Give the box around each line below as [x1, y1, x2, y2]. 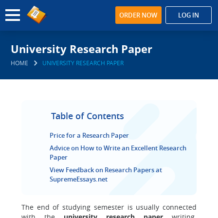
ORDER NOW [119, 11, 158, 19]
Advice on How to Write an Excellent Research [50, 144, 186, 152]
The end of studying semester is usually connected [21, 202, 197, 212]
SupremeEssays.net [50, 175, 108, 183]
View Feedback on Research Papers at [50, 165, 162, 174]
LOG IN [178, 11, 199, 19]
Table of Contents [51, 110, 124, 122]
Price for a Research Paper [50, 131, 129, 140]
